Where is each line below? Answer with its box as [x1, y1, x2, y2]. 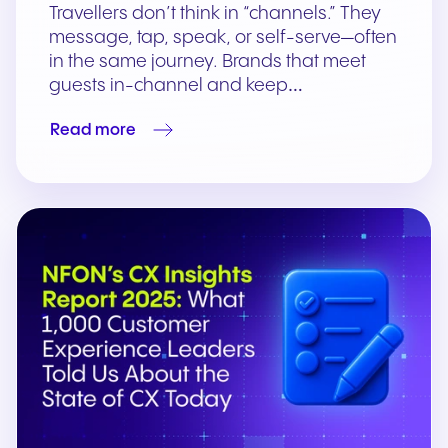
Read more [50, 121, 136, 139]
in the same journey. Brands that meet [49, 52, 366, 72]
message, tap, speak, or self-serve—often [49, 28, 397, 48]
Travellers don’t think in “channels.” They [49, 4, 381, 24]
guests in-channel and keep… [49, 76, 303, 96]
